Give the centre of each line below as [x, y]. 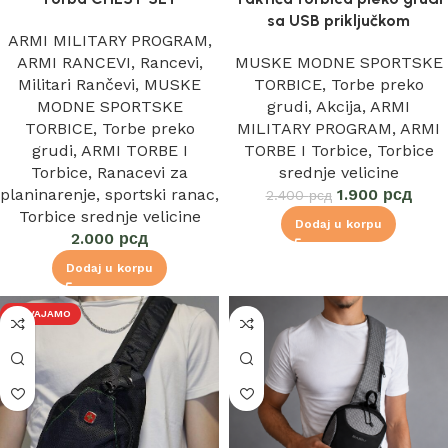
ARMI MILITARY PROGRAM [107, 40]
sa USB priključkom [338, 20]
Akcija [339, 106]
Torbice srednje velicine [109, 216]
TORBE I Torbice [305, 150]
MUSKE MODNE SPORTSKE [338, 62]
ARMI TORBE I [134, 150]
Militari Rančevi [76, 84]
